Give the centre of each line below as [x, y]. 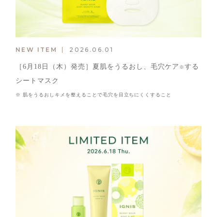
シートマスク [37, 81]
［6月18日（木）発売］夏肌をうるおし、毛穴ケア [97, 67]
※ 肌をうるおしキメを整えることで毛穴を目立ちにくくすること [93, 95]
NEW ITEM [36, 50]
